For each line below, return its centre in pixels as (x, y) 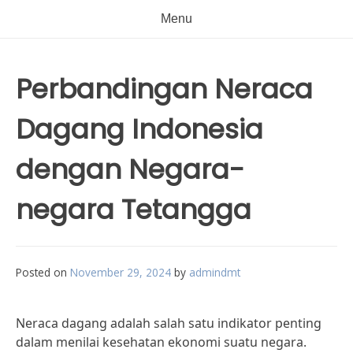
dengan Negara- (130, 169)
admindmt (215, 272)
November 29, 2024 (121, 272)
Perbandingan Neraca (164, 89)
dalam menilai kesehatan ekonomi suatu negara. (161, 342)
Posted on (43, 272)
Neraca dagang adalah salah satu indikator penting (169, 323)
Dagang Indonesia (139, 129)
